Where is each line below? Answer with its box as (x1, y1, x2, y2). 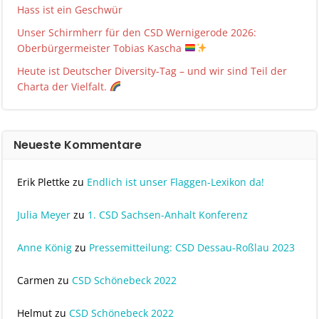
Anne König (17, 241, 72, 254)
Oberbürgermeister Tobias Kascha (17, 41, 184, 55)
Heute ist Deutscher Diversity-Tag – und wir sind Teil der (17, 64, 287, 78)
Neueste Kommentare (14, 137, 142, 153)
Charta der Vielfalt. (17, 80, 110, 93)
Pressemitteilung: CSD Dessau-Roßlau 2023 (89, 241, 295, 254)
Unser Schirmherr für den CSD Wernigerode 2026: (17, 26, 256, 39)
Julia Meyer (17, 208, 70, 221)
